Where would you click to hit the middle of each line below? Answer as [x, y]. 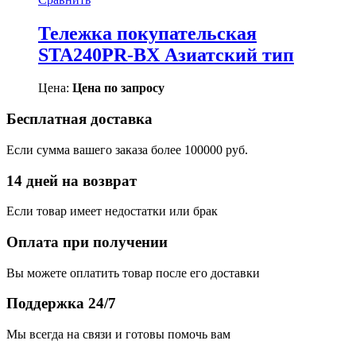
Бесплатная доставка [79, 119]
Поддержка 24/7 [61, 304]
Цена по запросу [118, 88]
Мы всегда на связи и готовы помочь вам [118, 335]
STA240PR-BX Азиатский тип [166, 54]
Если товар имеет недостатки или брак [112, 211]
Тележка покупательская [147, 33]
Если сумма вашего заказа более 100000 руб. [127, 149]
